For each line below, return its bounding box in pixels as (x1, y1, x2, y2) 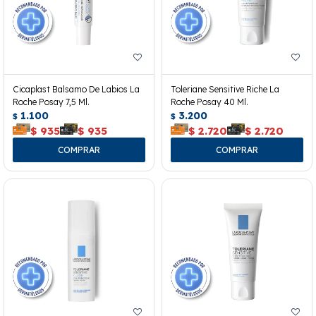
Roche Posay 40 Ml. (171, 96, 248, 107)
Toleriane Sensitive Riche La (171, 83, 279, 95)
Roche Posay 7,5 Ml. (13, 96, 90, 107)
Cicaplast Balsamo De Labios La (13, 83, 140, 95)
